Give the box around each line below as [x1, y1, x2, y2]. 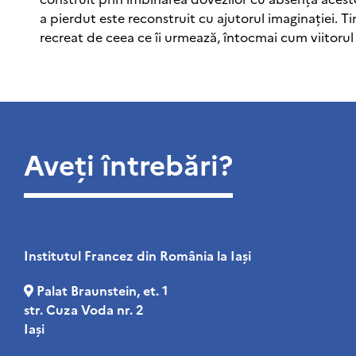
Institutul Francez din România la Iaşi [24, 246, 251, 264]
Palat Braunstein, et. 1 [37, 281, 168, 299]
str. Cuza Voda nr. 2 [24, 300, 144, 318]
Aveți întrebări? [24, 143, 233, 183]
